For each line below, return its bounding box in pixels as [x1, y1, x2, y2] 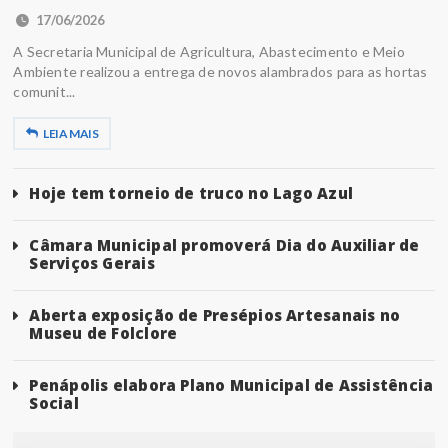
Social [29, 393, 79, 414]
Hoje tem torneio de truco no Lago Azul [29, 183, 353, 204]
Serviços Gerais [29, 253, 155, 274]
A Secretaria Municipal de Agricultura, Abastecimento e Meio [13, 43, 405, 61]
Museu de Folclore [29, 323, 178, 344]
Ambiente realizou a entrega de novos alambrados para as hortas [13, 63, 428, 81]
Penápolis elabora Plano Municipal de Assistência [29, 375, 434, 396]
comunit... [13, 83, 76, 101]
